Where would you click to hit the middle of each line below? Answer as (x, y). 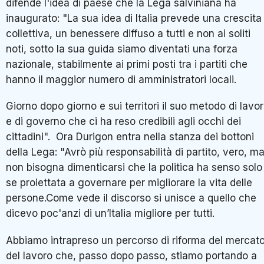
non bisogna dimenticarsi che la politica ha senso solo (134, 168)
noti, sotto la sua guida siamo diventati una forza (122, 49)
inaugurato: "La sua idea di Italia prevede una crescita (134, 18)
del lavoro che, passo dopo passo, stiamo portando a (131, 255)
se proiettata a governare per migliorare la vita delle (129, 183)
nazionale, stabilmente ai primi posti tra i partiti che (127, 64)
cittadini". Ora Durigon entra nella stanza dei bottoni (130, 137)
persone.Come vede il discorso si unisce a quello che (131, 198)
